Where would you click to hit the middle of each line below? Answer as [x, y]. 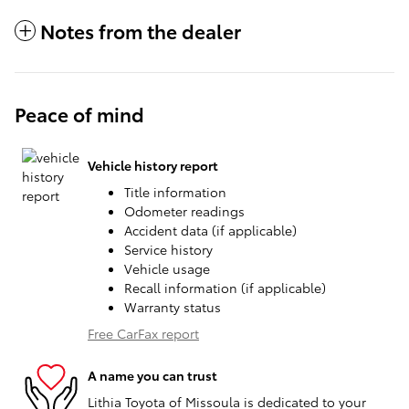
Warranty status [173, 307]
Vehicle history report [153, 165]
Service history [168, 250]
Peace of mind [79, 114]
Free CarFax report [143, 334]
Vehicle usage [167, 269]
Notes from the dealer [141, 31]
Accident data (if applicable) [210, 231]
